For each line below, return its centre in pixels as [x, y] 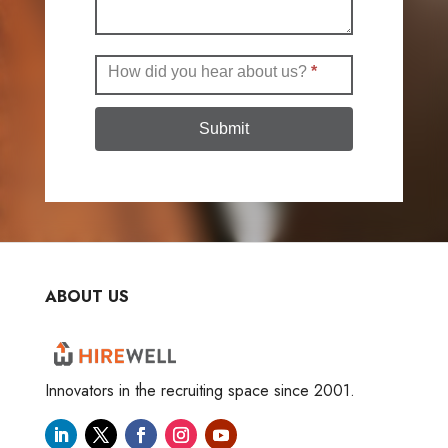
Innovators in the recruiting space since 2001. [199, 391]
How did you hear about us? [209, 71]
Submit [223, 128]
